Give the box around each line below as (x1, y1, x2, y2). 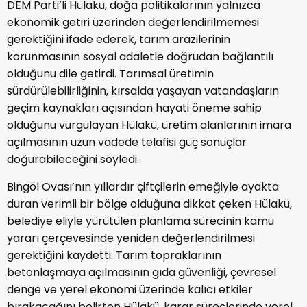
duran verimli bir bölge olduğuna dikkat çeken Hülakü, (7, 196, 292, 212)
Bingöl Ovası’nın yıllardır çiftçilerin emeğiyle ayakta (7, 179, 279, 195)
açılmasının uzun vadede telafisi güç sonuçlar (7, 134, 247, 151)
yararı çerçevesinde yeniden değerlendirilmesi (7, 230, 255, 247)
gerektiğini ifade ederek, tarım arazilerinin (7, 32, 230, 48)
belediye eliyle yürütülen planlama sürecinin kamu (7, 213, 274, 230)
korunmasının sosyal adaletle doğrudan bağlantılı (7, 49, 273, 65)
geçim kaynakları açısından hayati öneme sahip (7, 100, 262, 116)
